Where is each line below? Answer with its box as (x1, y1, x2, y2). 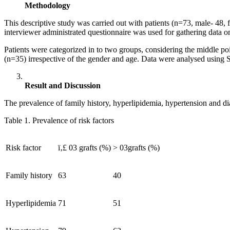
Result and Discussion (25, 81, 101, 90)
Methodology (25, 1, 70, 10)
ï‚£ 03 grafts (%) (58, 143, 111, 152)
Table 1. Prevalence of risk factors (4, 116, 114, 125)
